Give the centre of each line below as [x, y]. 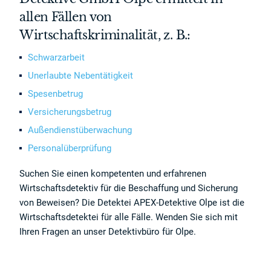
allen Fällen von [66, 17]
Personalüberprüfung [70, 148]
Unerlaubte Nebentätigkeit [81, 76]
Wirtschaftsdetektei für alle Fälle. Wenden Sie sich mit [129, 217]
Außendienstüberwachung [80, 130]
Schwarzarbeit [57, 57]
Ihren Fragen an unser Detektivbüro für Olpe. [108, 232]
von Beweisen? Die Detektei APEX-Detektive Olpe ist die [132, 203]
